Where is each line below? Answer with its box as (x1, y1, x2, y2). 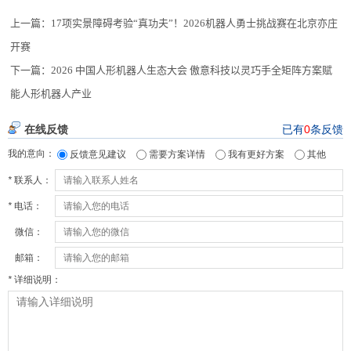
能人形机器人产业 (10, 87, 92, 100)
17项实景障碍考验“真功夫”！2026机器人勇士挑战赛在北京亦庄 (51, 16, 338, 29)
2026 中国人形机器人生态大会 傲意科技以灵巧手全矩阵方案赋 (51, 63, 333, 76)
